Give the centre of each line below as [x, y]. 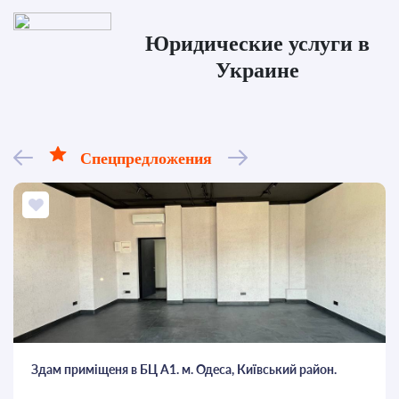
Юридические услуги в [257, 44]
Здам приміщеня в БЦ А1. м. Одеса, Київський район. [184, 370]
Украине [257, 71]
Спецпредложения [146, 159]
